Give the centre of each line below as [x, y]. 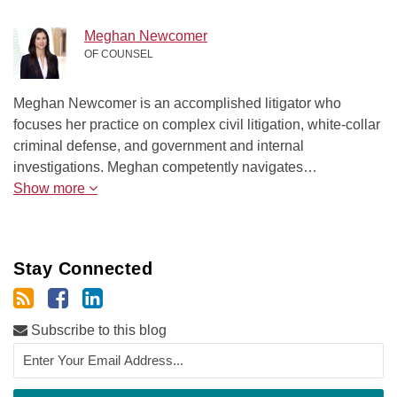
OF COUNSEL [119, 54]
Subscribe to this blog [97, 330]
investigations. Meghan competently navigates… [165, 167]
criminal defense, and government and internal [159, 145]
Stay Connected [83, 268]
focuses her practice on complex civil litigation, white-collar [197, 124]
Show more [51, 188]
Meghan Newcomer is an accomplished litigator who [177, 103]
